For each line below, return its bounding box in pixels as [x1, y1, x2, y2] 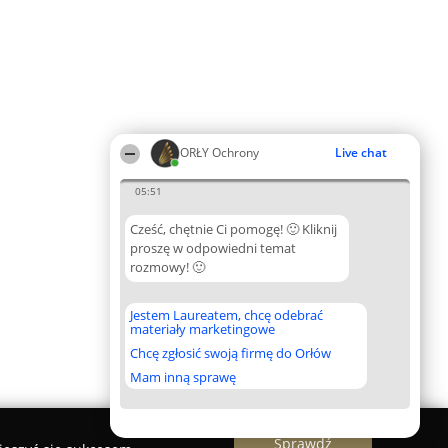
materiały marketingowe [130, 320, 275, 338]
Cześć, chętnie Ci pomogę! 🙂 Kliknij [130, 220, 337, 238]
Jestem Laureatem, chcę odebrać [130, 306, 323, 324]
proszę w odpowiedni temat [130, 239, 296, 257]
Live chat [335, 144, 387, 161]
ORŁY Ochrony [180, 144, 259, 161]
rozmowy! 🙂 [130, 258, 205, 276]
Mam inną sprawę [130, 368, 236, 386]
